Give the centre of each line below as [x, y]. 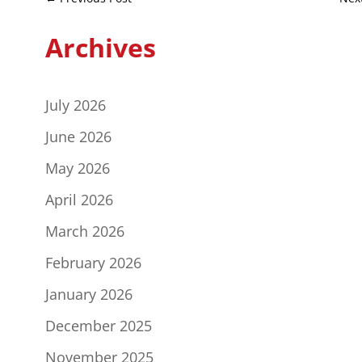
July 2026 [75, 105]
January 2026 [88, 294]
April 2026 [79, 199]
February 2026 [93, 262]
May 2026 [77, 168]
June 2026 [78, 136]
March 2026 [84, 231]
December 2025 [98, 325]
